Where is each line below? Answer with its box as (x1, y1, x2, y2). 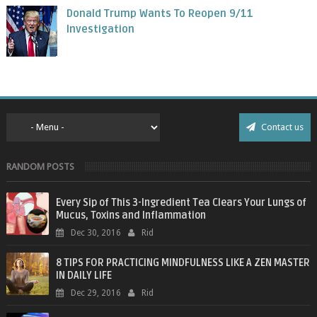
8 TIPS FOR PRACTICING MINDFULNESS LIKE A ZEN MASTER (55, 256, 310, 269)
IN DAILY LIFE (55, 269, 112, 282)
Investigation (67, 22, 135, 35)
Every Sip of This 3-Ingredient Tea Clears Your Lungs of (55, 196, 306, 209)
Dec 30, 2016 (70, 227, 121, 238)
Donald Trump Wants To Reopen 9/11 (67, 6, 254, 20)
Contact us (259, 121, 304, 132)
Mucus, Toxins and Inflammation (55, 209, 206, 221)
